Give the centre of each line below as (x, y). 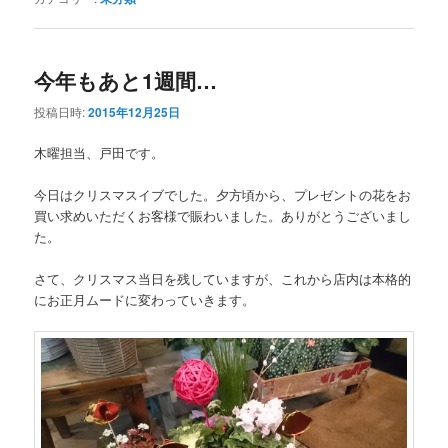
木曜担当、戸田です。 (99, 152)
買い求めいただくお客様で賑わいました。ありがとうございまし (223, 215)
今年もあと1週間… (126, 80)
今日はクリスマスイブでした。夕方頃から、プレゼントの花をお (223, 194)
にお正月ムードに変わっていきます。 (145, 299)
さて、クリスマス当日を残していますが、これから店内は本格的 (223, 278)
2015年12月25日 (134, 111)
